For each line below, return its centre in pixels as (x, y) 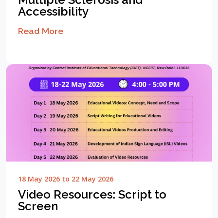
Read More (41, 31)
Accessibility (53, 12)
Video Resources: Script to (92, 195)
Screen (38, 206)
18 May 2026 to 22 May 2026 (66, 179)
